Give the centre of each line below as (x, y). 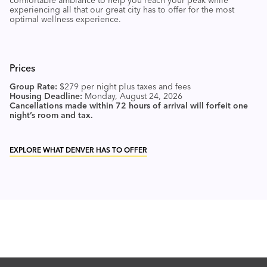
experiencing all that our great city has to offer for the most (122, 10)
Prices (22, 68)
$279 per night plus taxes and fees (125, 87)
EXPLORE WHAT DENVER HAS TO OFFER (78, 150)
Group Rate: (33, 87)
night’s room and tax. (51, 115)
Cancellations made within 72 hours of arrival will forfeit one (129, 106)
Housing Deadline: (46, 96)
